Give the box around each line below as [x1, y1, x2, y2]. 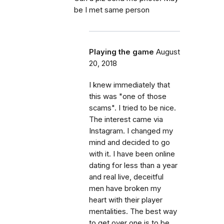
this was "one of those [89, 92, 166, 101]
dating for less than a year [89, 161, 177, 170]
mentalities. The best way [89, 207, 177, 216]
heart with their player [89, 195, 162, 204]
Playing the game [89, 47, 154, 56]
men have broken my [89, 184, 161, 193]
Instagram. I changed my [89, 126, 173, 135]
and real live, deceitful [89, 172, 163, 181]
